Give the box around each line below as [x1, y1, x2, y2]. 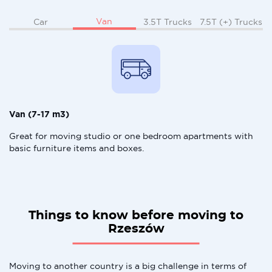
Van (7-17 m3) [9, 109, 69, 119]
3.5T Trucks [143, 16, 192, 27]
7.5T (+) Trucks [200, 16, 263, 27]
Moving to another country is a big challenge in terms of [9, 261, 246, 271]
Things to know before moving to [29, 209, 243, 222]
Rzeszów [107, 223, 165, 235]
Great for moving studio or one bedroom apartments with [9, 131, 253, 141]
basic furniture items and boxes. [9, 143, 144, 153]
